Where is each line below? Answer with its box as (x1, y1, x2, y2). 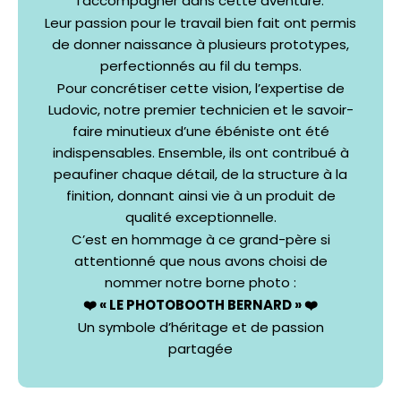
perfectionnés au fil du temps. (99, 55, 302, 75)
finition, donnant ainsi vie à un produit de (65, 185, 336, 205)
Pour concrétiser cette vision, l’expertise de (56, 78, 345, 98)
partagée (168, 338, 233, 358)
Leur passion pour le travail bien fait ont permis (45, 13, 356, 32)
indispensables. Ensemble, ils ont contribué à (52, 142, 349, 162)
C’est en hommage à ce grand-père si (71, 229, 330, 249)
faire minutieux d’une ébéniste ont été (72, 121, 329, 141)
